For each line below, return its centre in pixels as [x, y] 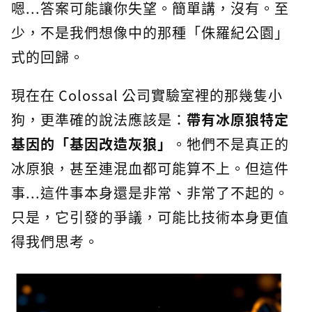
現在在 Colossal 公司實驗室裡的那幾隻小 [147, 95]
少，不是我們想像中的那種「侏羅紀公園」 [150, 32]
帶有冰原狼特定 [238, 119]
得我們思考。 [55, 241]
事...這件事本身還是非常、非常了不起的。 [150, 193]
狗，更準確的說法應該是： [99, 119]
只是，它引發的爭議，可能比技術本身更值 [150, 217]
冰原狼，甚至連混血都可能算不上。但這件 [150, 168]
